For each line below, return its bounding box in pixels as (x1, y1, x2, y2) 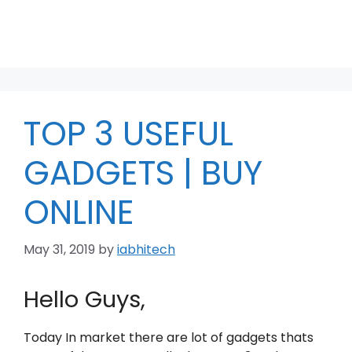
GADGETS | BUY (24, 150, 262, 196)
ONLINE (24, 189, 134, 236)
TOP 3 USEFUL (24, 111, 233, 157)
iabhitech (117, 240, 175, 258)
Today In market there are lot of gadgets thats (24, 328, 313, 346)
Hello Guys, (24, 284, 145, 315)
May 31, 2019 (24, 240, 95, 258)
